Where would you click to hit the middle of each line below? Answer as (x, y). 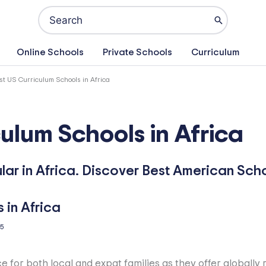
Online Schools (50, 53)
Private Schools (137, 53)
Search (55, 11)
